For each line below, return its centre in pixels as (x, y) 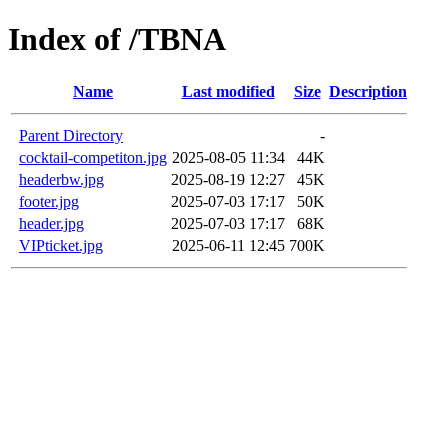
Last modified (228, 91)
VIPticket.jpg (61, 245)
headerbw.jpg (61, 179)
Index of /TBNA (117, 39)
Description (368, 91)
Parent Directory (71, 135)
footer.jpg (49, 201)
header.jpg (51, 223)
